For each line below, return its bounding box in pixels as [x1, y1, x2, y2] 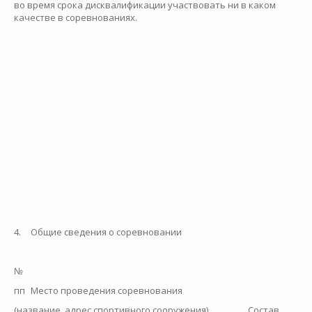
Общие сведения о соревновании [31, 226, 184, 239]
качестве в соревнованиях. [14, 11, 139, 24]
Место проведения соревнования [31, 284, 185, 297]
